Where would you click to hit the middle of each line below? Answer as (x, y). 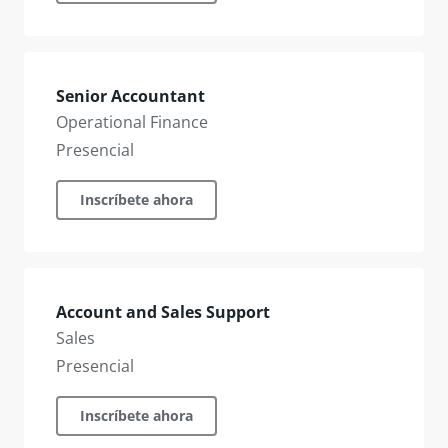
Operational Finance (132, 122)
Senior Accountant (130, 96)
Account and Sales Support (163, 312)
